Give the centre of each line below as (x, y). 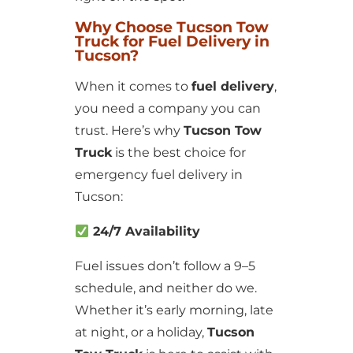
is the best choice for (178, 152)
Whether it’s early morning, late (174, 310)
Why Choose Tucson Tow (171, 27)
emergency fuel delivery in (158, 175)
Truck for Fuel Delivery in (172, 41)
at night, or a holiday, (141, 332)
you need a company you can (167, 108)
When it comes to (133, 86)
